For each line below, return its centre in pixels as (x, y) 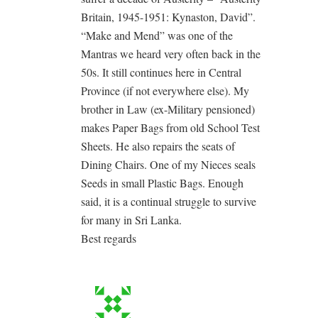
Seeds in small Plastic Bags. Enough (162, 183)
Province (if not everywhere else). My (165, 91)
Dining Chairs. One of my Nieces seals (168, 164)
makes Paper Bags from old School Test (170, 127)
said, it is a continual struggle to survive (169, 201)
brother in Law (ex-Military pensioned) (168, 109)
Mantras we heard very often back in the (171, 54)
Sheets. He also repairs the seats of (158, 146)
